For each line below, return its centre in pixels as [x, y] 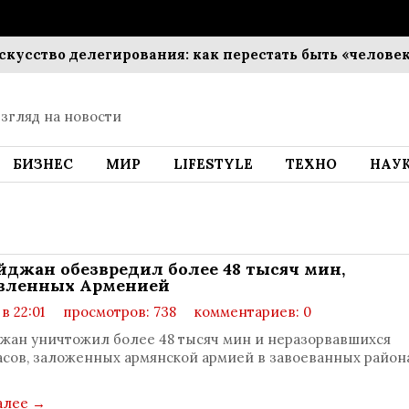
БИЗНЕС [43, 164]
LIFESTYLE [213, 164]
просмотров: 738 [118, 312]
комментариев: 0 [251, 312]
